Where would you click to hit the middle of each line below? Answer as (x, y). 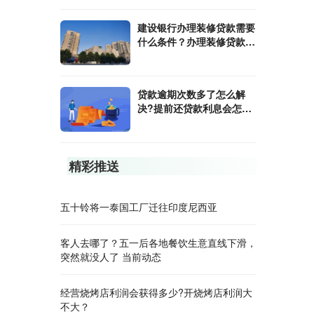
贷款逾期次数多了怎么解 (191, 94)
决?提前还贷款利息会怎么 (194, 108)
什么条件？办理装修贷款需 (196, 41)
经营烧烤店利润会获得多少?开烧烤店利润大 (156, 292)
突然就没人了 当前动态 (111, 257)
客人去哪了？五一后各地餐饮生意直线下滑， (158, 243)
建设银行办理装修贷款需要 (196, 27)
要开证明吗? (165, 55)
